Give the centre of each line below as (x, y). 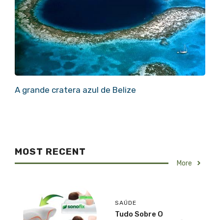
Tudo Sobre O (139, 214)
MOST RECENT (50, 151)
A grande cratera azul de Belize (75, 90)
